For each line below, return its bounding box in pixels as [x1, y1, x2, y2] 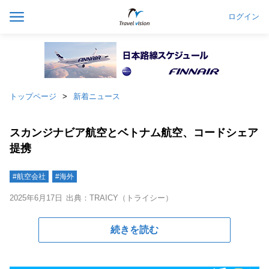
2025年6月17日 [10, 193, 62, 202]
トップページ [10, 92, 56, 101]
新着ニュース [73, 92, 120, 101]
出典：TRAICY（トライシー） [66, 193, 173, 202]
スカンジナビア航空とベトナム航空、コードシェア [10, 127, 258, 139]
